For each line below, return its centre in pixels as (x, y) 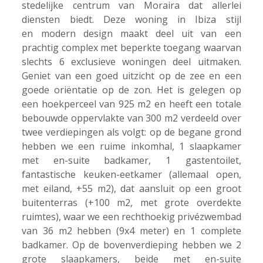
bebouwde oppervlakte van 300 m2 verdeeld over (131, 118)
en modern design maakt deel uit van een (131, 34)
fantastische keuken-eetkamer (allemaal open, (131, 175)
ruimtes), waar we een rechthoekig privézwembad (131, 217)
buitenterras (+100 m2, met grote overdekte (131, 203)
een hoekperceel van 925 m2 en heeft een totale (131, 104)
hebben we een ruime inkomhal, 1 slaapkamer (131, 146)
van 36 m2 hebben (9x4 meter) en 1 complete (131, 231)
